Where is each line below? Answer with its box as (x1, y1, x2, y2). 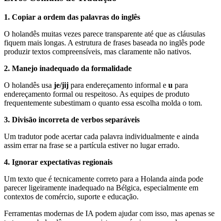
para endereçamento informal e (69, 81, 168, 90)
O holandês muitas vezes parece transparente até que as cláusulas (4, 30, 205, 38)
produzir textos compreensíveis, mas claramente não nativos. (4, 47, 191, 56)
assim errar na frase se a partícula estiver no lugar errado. (4, 141, 180, 150)
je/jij (54, 81, 69, 90)
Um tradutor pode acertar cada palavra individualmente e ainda (4, 132, 199, 141)
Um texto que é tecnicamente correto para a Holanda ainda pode (4, 175, 203, 184)
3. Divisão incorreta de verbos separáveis (4, 115, 140, 124)
